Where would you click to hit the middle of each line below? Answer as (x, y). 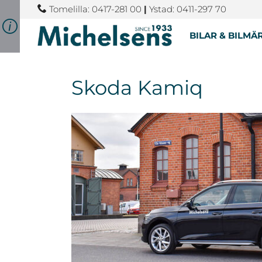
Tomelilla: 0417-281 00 (95, 9)
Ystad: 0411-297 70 (186, 9)
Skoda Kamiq (137, 88)
